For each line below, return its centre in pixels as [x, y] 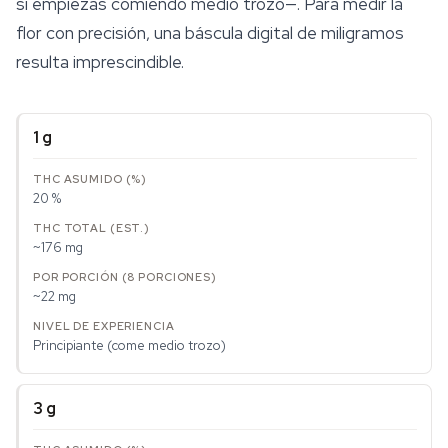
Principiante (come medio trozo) [129, 345]
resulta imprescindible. [100, 62]
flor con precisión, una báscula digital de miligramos [210, 33]
